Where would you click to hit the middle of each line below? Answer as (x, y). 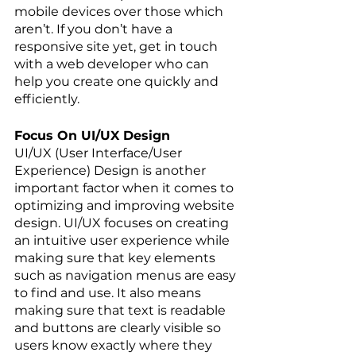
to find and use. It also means (109, 293)
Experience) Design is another (112, 171)
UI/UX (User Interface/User (100, 153)
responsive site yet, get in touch (118, 47)
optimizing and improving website (126, 206)
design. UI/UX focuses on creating (123, 223)
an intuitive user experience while (124, 241)
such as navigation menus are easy (127, 276)
